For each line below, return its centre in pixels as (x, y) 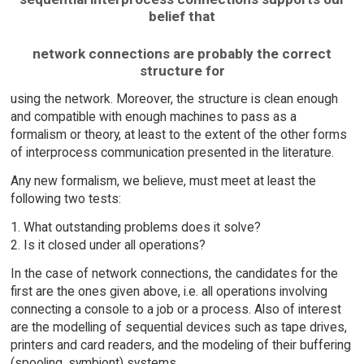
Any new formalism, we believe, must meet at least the (163, 181)
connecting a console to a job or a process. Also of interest (175, 309)
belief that (182, 16)
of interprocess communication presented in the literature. (172, 153)
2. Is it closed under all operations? (108, 245)
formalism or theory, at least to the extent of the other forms (178, 135)
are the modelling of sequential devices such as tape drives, (178, 327)
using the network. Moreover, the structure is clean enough (174, 99)
